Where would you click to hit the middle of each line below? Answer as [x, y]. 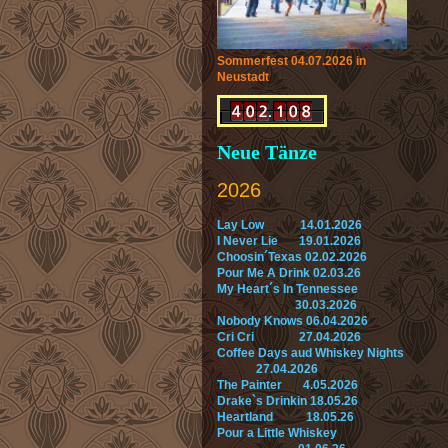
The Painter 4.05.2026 [287, 385]
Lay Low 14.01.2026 [289, 225]
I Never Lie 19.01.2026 [289, 241]
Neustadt [244, 77]
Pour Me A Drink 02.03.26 [289, 273]
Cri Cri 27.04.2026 [289, 337]
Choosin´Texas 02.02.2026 [292, 257]
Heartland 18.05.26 [287, 417]
